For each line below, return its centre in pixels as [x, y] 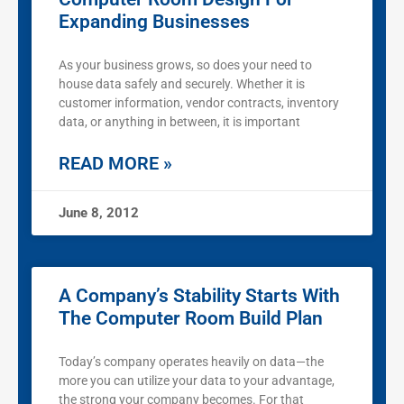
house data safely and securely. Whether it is [182, 84]
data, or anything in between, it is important [179, 122]
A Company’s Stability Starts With [199, 296]
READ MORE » [115, 164]
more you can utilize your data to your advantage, [197, 381]
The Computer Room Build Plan [191, 319]
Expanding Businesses [154, 22]
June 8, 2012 [99, 213]
